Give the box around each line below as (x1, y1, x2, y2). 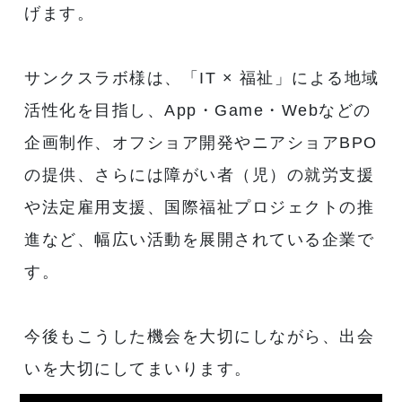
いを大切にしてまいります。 (24, 359, 252, 378)
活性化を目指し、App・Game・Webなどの (24, 100, 371, 119)
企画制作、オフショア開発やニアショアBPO (24, 133, 378, 152)
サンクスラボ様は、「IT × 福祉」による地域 (24, 68, 380, 87)
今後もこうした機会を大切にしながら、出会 (24, 327, 375, 345)
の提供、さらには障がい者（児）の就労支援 (24, 165, 375, 184)
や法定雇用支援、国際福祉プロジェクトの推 (24, 197, 375, 216)
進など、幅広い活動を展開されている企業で (24, 230, 375, 249)
